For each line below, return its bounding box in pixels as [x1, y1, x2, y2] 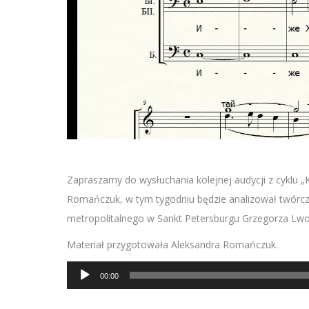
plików [66, 283, 94, 296]
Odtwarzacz [66, 263, 119, 277]
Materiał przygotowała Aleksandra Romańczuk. [67, 238, 278, 251]
